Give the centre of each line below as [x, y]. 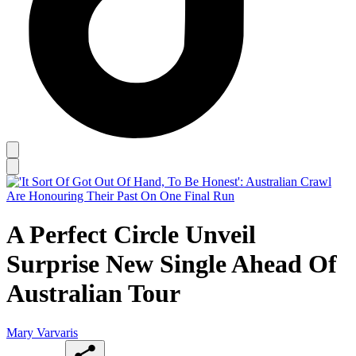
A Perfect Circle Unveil [131, 235]
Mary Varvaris [42, 332]
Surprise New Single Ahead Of [172, 264]
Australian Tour [93, 294]
